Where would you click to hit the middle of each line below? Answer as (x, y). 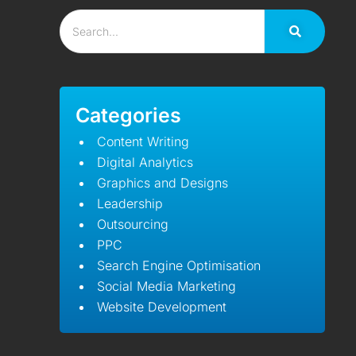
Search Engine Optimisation (179, 265)
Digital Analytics (145, 162)
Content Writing (143, 141)
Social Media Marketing (167, 286)
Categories (129, 115)
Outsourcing (133, 224)
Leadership (130, 203)
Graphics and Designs (163, 183)
